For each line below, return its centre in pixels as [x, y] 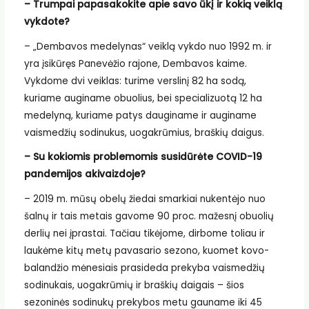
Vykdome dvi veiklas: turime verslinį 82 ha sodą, [135, 81]
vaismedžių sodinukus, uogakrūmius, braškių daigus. [144, 132]
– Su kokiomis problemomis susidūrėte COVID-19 [143, 157]
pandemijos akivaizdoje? [84, 175]
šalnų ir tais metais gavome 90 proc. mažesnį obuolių [149, 216]
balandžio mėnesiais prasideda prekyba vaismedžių [144, 268]
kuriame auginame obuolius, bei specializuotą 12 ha [143, 98]
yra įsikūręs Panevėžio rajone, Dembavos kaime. [135, 63]
